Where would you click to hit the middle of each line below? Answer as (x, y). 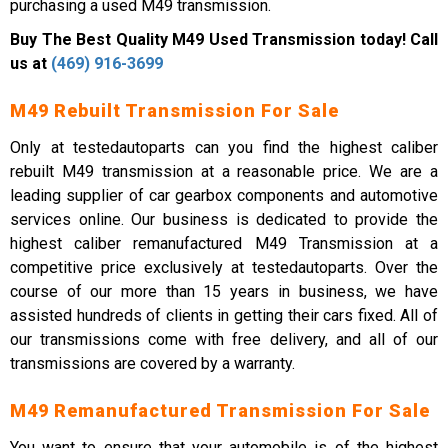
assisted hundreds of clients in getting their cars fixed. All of (224, 315)
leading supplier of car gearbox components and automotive (224, 195)
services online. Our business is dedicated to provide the (224, 219)
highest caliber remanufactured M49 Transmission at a (224, 243)
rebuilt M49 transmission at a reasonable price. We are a (224, 171)
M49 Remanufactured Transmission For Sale (220, 410)
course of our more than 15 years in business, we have (224, 291)
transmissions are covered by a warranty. (152, 363)
